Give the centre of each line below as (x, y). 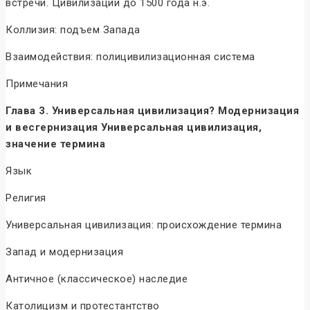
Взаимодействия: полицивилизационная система (130, 57)
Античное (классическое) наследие (97, 279)
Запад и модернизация (64, 252)
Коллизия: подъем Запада (73, 30)
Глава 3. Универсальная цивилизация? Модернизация (152, 111)
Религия (26, 198)
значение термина (55, 144)
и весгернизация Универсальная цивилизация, (134, 128)
